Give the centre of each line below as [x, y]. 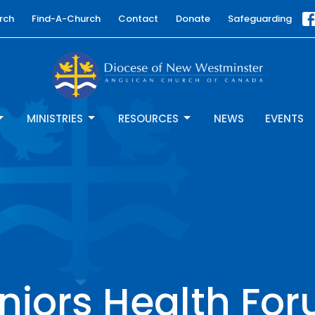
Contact [138, 19]
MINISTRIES [55, 118]
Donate [193, 19]
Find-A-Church [66, 19]
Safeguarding [259, 19]
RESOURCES [148, 118]
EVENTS [284, 118]
